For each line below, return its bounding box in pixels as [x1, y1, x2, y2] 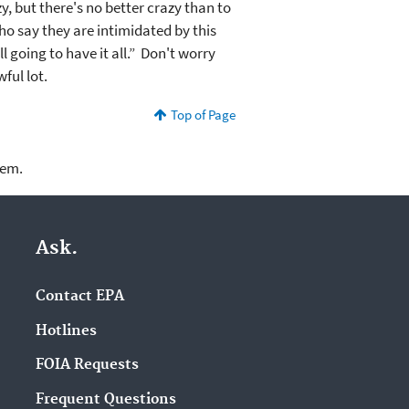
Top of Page [170, 106, 236, 124]
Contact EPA [35, 287, 124, 305]
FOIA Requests [35, 356, 139, 374]
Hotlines [35, 321, 97, 340]
